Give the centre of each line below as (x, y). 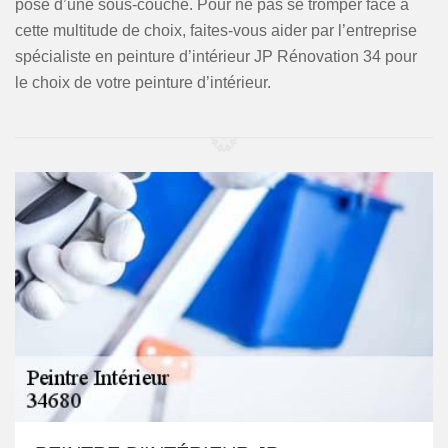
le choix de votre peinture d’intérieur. (143, 82)
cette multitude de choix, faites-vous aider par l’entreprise (216, 30)
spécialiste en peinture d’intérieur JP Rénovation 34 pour (216, 56)
